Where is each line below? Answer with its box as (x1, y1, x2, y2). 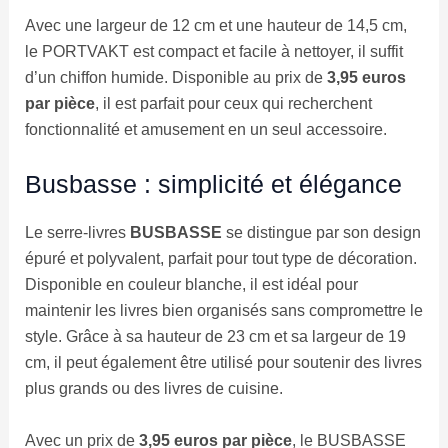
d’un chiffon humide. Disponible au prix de (24, 68, 327, 86)
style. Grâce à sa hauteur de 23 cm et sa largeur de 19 (24, 328, 406, 346)
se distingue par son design (221, 224, 421, 242)
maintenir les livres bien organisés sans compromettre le (24, 302, 423, 320)
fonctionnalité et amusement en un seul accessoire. (24, 120, 387, 138)
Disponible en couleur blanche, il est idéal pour (24, 276, 358, 294)
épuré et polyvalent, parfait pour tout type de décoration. (24, 250, 417, 268)
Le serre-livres (24, 224, 130, 242)
